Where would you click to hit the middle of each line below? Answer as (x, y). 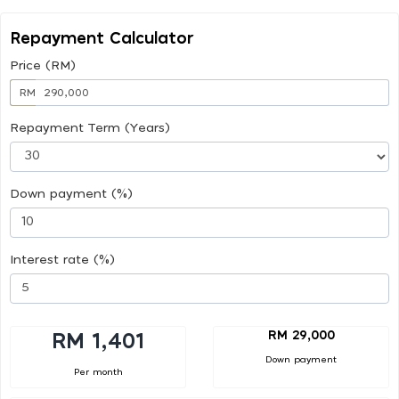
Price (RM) (43, 65)
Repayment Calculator (102, 39)
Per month (98, 372)
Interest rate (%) (62, 260)
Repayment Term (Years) (90, 128)
